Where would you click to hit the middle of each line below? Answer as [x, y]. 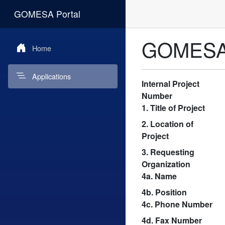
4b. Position [164, 192]
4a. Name [159, 176]
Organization [166, 164]
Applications [51, 76]
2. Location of [167, 124]
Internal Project [171, 83]
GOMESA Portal [47, 14]
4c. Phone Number [177, 204]
